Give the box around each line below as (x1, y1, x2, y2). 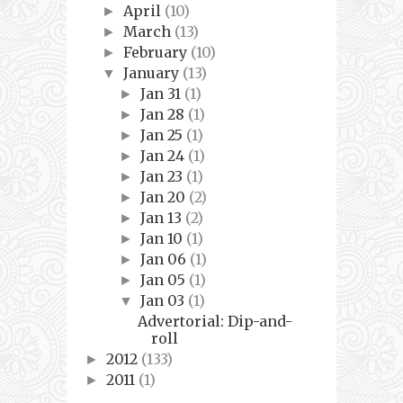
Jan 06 (140, 250, 191, 269)
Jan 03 (140, 291, 189, 310)
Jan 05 (140, 271, 190, 290)
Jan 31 (140, 85, 185, 103)
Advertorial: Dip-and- (138, 312, 293, 331)
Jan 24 (140, 147, 189, 166)
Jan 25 (140, 126, 187, 145)
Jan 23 (140, 167, 187, 186)
